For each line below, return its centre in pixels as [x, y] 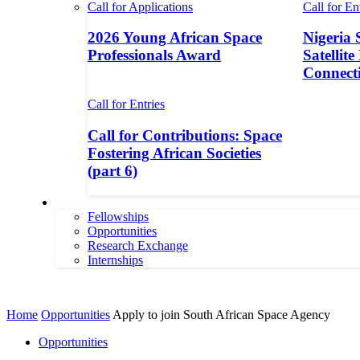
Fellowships [118, 216]
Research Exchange [138, 245]
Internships [115, 260]
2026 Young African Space [175, 38]
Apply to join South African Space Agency [221, 314]
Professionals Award [154, 55]
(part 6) [112, 170]
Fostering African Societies [174, 153]
